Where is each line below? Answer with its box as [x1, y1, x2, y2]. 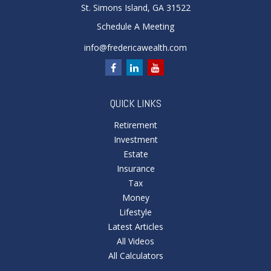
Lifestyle [119, 206, 152, 218]
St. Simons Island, [80, 2, 150, 13]
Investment [113, 134, 158, 145]
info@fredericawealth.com [84, 42, 187, 53]
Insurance [116, 163, 155, 174]
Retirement [114, 119, 157, 131]
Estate [123, 148, 148, 160]
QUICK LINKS [109, 96, 162, 110]
